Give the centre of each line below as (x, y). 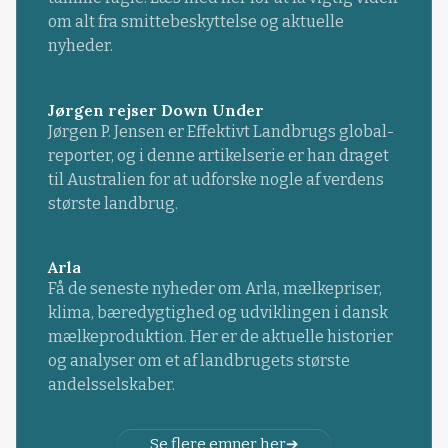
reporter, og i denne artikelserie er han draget (218, 155)
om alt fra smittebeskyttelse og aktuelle (195, 22)
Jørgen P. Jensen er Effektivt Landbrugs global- (220, 131)
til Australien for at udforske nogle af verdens (215, 179)
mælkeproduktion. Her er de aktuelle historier (220, 336)
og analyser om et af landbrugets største (198, 360)
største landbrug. (112, 203)
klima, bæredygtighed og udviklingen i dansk (217, 312)
